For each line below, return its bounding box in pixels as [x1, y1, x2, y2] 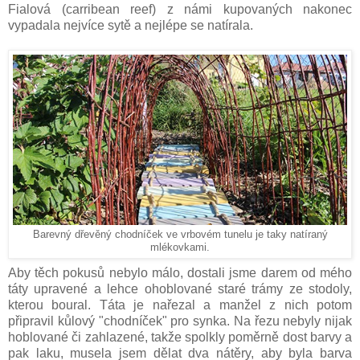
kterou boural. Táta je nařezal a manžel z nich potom [8, 298, 352, 313]
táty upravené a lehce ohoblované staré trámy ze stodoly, [8, 282, 352, 297]
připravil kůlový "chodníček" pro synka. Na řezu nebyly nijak [8, 314, 352, 329]
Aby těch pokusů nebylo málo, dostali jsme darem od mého [8, 266, 352, 280]
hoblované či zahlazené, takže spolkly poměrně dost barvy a [8, 330, 352, 345]
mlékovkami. [150, 242, 210, 254]
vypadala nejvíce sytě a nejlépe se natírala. [8, 18, 253, 33]
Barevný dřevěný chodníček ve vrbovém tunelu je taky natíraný [32, 229, 328, 241]
